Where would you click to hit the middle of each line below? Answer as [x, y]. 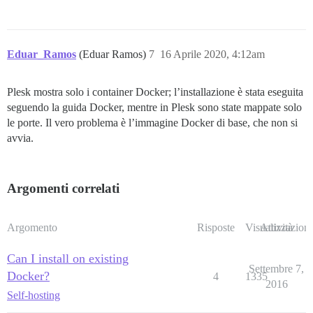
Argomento [32, 228]
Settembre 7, [276, 269]
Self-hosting [34, 296]
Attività [276, 228]
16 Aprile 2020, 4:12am [212, 54]
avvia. [20, 138]
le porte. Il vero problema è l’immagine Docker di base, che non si [152, 123]
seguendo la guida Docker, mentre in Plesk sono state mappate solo [154, 108]
